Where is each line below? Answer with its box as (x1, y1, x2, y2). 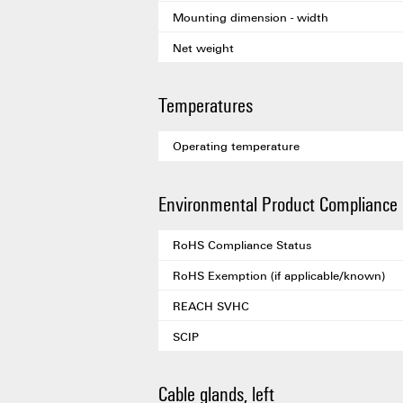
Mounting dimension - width (173, 8, 328, 25)
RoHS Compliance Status (173, 237, 311, 254)
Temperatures (158, 91, 253, 118)
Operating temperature (173, 138, 300, 155)
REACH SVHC (173, 297, 249, 314)
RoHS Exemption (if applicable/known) (173, 266, 385, 283)
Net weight (173, 39, 234, 56)
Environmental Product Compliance (158, 189, 398, 217)
